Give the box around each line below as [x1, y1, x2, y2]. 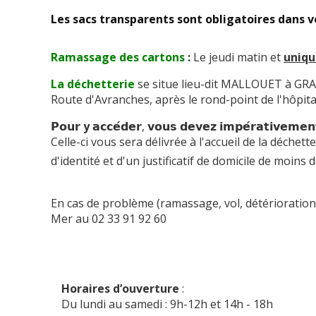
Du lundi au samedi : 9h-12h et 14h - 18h [61, 296, 276, 312]
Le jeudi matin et [190, 49, 284, 66]
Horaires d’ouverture [61, 281, 179, 297]
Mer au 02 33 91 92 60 [51, 211, 166, 227]
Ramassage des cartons [51, 49, 185, 66]
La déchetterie [51, 76, 135, 92]
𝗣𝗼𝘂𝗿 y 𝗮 [51, 119, 100, 135]
